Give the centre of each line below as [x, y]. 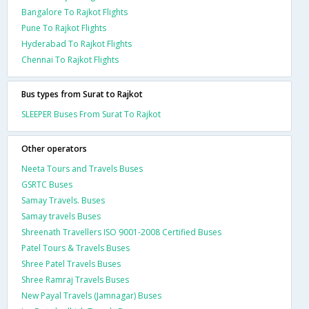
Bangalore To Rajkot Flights [74, 12]
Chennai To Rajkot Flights [70, 59]
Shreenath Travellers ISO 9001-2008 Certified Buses [121, 232]
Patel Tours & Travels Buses [76, 248]
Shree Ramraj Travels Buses [75, 279]
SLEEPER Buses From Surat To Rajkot [91, 114]
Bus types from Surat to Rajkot [82, 94]
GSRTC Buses [47, 184]
